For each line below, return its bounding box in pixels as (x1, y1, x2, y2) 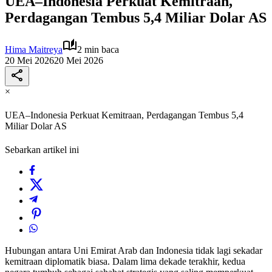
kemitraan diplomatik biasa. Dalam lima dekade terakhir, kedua (5, 256, 245, 267)
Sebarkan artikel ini (5, 144, 79, 155)
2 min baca (77, 44, 119, 55)
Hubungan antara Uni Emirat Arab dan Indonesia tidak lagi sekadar (5, 245, 262, 256)
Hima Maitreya (5, 44, 63, 55)
